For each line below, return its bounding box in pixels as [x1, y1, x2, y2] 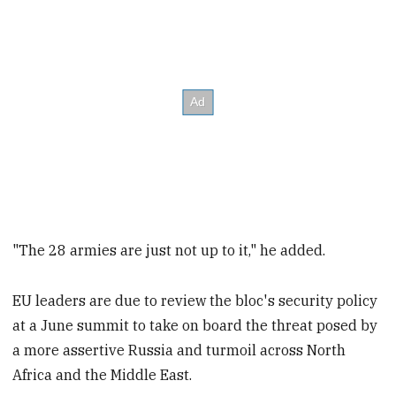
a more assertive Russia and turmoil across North [12, 341, 346, 360]
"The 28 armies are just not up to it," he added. [12, 241, 326, 260]
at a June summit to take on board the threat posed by [12, 316, 378, 335]
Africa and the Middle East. [12, 366, 193, 385]
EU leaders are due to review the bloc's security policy [12, 292, 378, 310]
